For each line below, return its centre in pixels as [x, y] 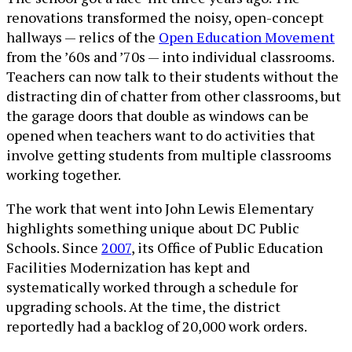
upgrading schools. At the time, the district [143, 306]
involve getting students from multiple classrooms [169, 155]
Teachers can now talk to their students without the [172, 76]
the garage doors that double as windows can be [158, 115]
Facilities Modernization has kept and [128, 267]
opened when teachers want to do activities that [161, 135]
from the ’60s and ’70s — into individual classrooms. [170, 57]
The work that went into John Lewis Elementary [160, 208]
